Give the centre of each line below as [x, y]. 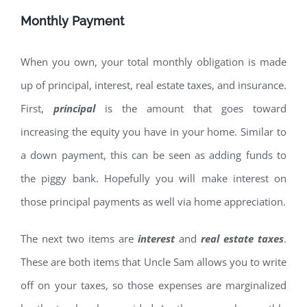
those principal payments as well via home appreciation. [153, 202]
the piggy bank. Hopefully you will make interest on [153, 179]
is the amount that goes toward [191, 109]
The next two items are [79, 239]
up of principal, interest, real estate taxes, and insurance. [153, 85]
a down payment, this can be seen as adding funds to [153, 155]
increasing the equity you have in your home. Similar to [153, 132]
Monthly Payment [72, 21]
